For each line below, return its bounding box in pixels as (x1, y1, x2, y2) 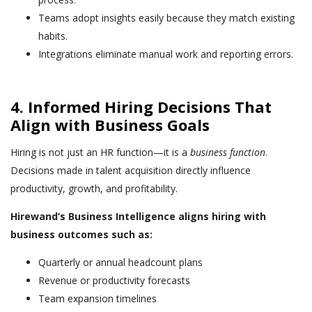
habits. (38, 29, 68, 42)
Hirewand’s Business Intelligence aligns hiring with (10, 209, 266, 223)
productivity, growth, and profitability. (10, 181, 178, 195)
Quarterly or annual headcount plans (38, 255, 203, 269)
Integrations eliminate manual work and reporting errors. (38, 47, 293, 61)
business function (190, 145, 265, 159)
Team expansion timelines (38, 291, 157, 305)
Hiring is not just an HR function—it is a (10, 145, 190, 159)
